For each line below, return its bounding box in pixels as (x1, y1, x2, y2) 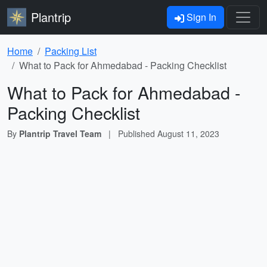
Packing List (45, 44, 97, 58)
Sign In (184, 10, 216, 24)
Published (118, 128, 157, 139)
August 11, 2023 (157, 128, 219, 139)
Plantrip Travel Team (19, 128, 101, 139)
